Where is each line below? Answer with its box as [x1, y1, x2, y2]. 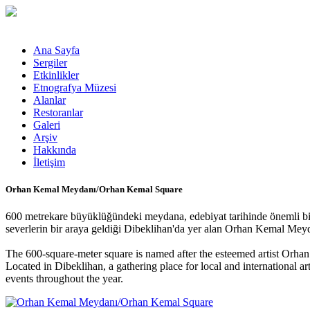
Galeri [33, 119, 60, 131]
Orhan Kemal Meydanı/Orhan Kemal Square [6, 184, 183, 195]
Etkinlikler [33, 69, 79, 81]
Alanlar [33, 94, 66, 106]
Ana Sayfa [33, 44, 80, 56]
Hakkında [33, 144, 76, 156]
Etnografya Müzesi [33, 82, 116, 93]
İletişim [33, 156, 65, 168]
